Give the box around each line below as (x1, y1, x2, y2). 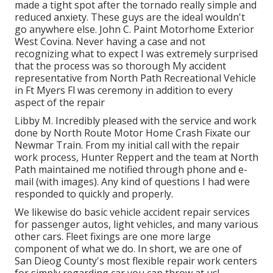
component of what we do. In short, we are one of (15, 241, 242, 255)
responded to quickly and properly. (15, 186, 173, 200)
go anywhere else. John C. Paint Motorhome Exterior (15, 22, 254, 36)
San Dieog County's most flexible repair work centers (15, 253, 257, 268)
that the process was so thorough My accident (15, 58, 226, 73)
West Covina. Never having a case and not (15, 34, 205, 48)
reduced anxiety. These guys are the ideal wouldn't (15, 10, 245, 24)
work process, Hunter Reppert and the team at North (15, 150, 258, 164)
